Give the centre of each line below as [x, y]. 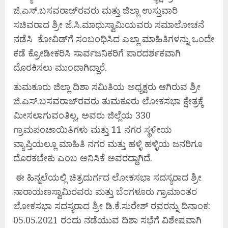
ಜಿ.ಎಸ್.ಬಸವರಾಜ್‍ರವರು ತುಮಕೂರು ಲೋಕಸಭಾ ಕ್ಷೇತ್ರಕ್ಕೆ [108, 101]
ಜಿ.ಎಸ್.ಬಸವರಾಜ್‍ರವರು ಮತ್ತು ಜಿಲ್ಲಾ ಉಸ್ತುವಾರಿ [95, 10]
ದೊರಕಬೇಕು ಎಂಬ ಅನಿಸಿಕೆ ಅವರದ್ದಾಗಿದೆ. [83, 158]
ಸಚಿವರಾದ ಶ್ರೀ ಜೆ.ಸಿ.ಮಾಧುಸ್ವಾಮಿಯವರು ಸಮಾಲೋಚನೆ [109, 24]
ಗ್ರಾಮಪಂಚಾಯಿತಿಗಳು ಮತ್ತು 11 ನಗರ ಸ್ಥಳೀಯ [94, 129]
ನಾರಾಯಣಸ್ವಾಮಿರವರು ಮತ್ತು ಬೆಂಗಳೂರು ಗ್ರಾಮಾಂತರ [105, 191]
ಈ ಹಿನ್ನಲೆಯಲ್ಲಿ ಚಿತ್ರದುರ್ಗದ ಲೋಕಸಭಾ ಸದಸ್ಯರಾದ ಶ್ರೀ [107, 177]
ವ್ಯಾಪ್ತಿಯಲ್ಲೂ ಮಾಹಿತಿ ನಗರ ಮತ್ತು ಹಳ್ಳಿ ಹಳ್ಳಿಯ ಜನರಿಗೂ [108, 143]
